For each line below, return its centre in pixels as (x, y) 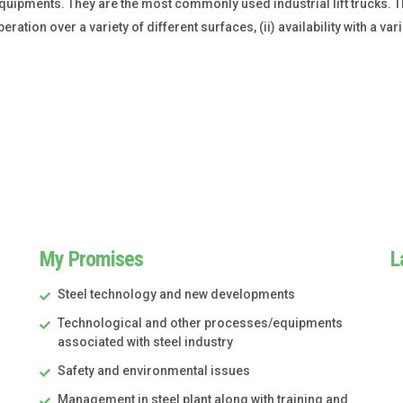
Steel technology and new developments (176, 295)
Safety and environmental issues (154, 371)
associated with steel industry (145, 342)
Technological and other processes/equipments (200, 323)
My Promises (91, 260)
